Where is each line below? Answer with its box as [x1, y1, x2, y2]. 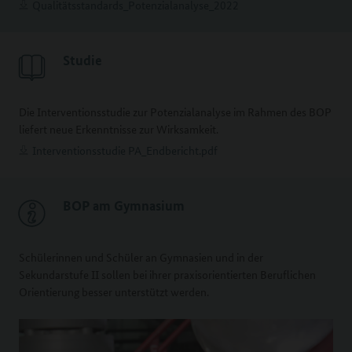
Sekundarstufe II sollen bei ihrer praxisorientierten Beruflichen [19, 266, 316, 283]
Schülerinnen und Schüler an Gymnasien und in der [19, 249, 263, 266]
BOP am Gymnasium [63, 196, 185, 215]
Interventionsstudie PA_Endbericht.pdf [32, 142, 218, 159]
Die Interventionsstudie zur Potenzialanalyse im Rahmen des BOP [19, 104, 332, 120]
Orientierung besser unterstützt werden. [19, 284, 209, 300]
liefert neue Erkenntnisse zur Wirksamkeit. [19, 121, 218, 137]
